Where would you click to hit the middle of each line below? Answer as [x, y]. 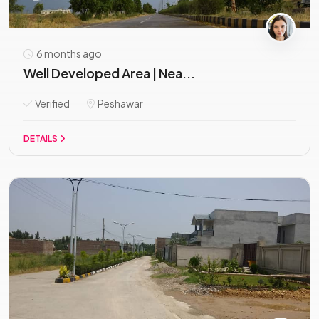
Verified [52, 103]
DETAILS [41, 138]
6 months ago [68, 53]
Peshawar [120, 103]
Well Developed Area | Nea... [109, 73]
